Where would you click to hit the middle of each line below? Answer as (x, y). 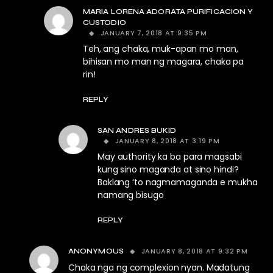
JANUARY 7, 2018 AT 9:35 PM (154, 33)
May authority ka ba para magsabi (170, 157)
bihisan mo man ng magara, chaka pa (164, 62)
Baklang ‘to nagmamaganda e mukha (178, 183)
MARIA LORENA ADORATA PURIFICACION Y (168, 12)
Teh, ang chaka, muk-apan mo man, (161, 49)
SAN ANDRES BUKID (137, 131)
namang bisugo (131, 195)
